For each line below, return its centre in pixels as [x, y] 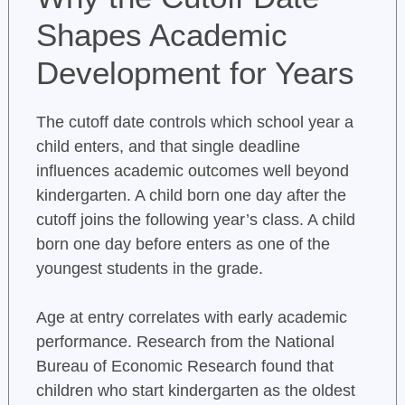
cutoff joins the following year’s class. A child [195, 220]
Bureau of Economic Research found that [184, 367]
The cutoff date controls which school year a [194, 122]
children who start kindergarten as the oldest [195, 391]
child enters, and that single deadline [168, 147]
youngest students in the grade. [149, 269]
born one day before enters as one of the [183, 245]
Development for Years [195, 73]
